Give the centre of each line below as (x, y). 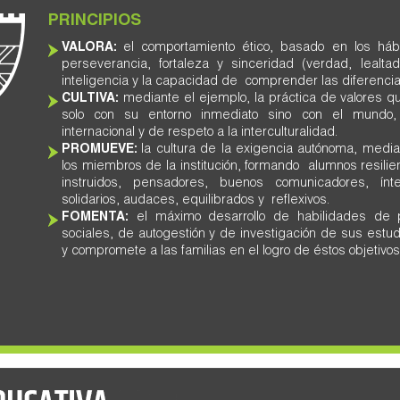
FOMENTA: (95, 218)
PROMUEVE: (102, 150)
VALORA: (93, 48)
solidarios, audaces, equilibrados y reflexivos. (196, 201)
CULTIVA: (90, 99)
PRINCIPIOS (95, 21)
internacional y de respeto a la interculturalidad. (200, 133)
